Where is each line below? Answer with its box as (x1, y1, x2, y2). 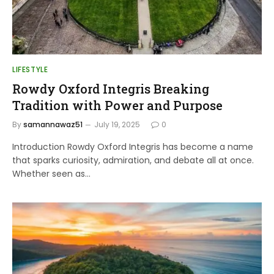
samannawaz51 (23, 119, 83, 130)
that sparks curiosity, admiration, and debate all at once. (12, 154, 254, 166)
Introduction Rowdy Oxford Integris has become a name (12, 141, 253, 153)
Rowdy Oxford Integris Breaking (12, 81, 209, 97)
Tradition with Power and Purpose (12, 97, 223, 113)
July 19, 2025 (94, 119, 140, 130)
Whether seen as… (12, 168, 91, 180)
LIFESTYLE (12, 64, 48, 75)
